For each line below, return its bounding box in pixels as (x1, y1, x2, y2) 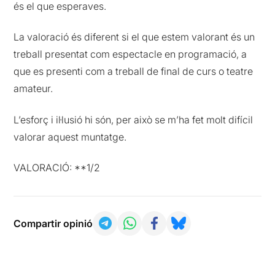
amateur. (14, 82, 53, 95)
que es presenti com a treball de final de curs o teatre (14, 65, 254, 78)
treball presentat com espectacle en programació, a (14, 48, 247, 61)
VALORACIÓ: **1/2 (14, 161, 101, 174)
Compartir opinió (14, 217, 93, 230)
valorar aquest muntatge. (14, 130, 127, 143)
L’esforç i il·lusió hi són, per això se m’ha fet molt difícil (14, 113, 254, 126)
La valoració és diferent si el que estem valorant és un (14, 31, 255, 44)
